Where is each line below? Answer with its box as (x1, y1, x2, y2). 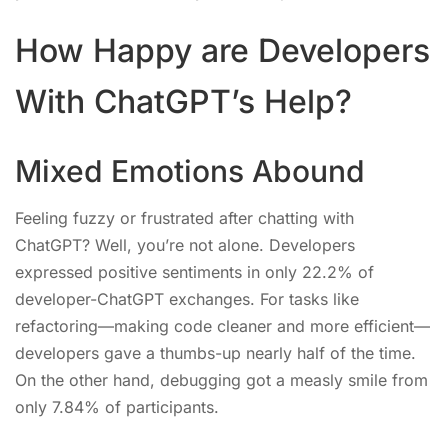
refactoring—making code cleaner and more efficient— (15, 316, 430, 336)
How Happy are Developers (15, 31, 430, 70)
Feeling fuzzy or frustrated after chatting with (15, 208, 354, 228)
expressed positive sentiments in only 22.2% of (15, 262, 374, 282)
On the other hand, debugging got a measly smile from (15, 370, 428, 390)
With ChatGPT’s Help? (15, 82, 352, 121)
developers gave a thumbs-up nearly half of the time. (15, 343, 416, 363)
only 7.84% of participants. (15, 397, 219, 417)
